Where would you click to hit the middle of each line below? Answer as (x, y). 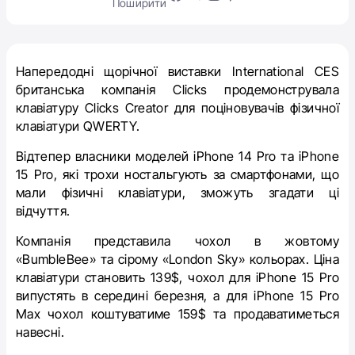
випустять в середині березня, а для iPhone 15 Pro (177, 296)
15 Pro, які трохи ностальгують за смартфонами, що (177, 174)
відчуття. (45, 211)
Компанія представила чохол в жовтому (177, 241)
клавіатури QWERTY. (80, 126)
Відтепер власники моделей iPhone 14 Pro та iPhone (177, 156)
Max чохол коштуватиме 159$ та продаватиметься (177, 314)
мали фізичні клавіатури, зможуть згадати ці (177, 193)
